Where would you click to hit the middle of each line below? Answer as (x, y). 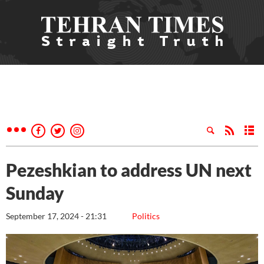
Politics (146, 216)
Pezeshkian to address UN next (129, 170)
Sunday (35, 193)
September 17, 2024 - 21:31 (56, 216)
